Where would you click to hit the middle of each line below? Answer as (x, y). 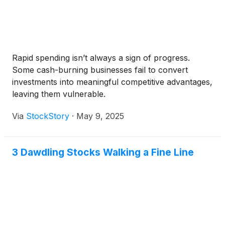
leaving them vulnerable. (59, 94)
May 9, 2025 (100, 116)
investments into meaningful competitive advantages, (112, 82)
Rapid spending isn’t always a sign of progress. (101, 58)
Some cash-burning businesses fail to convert (100, 70)
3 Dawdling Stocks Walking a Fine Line (103, 152)
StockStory (48, 116)
